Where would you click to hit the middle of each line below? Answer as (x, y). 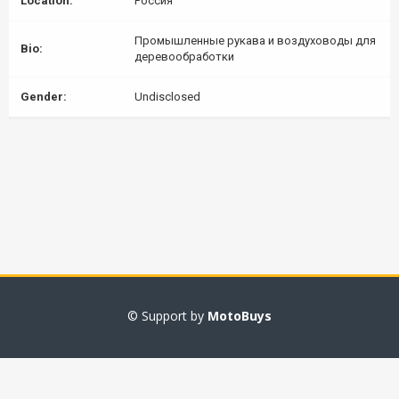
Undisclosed (167, 97)
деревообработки (184, 57)
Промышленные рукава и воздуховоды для (255, 41)
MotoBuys (240, 316)
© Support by (167, 316)
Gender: (44, 97)
